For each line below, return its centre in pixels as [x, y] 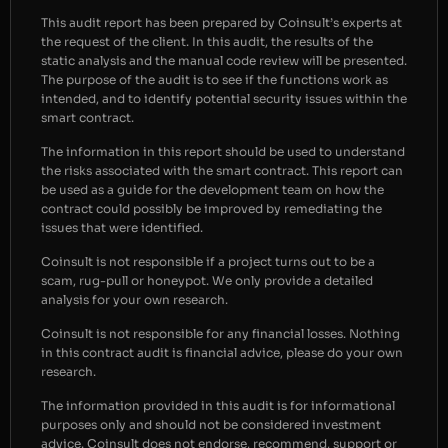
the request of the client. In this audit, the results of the [207, 41]
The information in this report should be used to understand [223, 151]
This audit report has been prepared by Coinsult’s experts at [221, 22]
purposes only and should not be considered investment [211, 424]
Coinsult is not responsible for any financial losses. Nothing [220, 333]
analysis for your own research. [134, 299]
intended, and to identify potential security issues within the [224, 98]
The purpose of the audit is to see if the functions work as [214, 79]
